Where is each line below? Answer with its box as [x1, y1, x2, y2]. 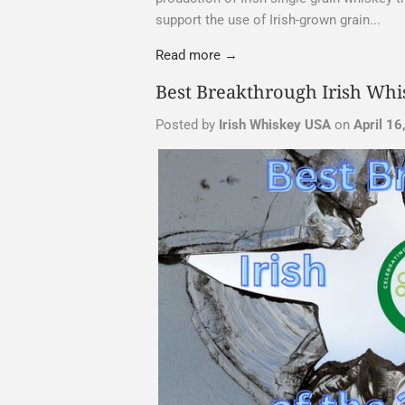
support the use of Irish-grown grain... [155, 12, 381, 29]
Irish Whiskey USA [219, 117, 331, 134]
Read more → [155, 47, 238, 64]
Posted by [155, 117, 219, 134]
